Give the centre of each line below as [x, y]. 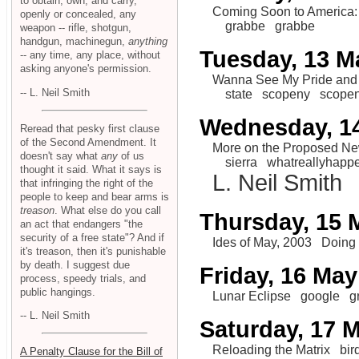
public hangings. [58, 292]
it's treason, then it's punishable [93, 251]
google [320, 296]
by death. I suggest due [75, 264]
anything [148, 42]
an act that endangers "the [81, 224]
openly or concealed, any [78, 14]
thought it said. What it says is [91, 169]
